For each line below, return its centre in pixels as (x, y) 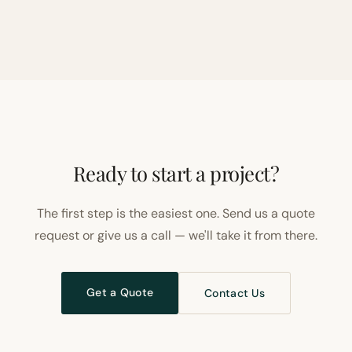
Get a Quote (120, 292)
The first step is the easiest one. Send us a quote (176, 213)
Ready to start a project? (176, 173)
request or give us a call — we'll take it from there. (176, 235)
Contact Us (235, 293)
